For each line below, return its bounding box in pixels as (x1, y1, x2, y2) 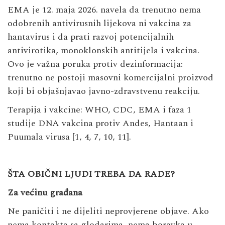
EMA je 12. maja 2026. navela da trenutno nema (8, 3, 201, 17)
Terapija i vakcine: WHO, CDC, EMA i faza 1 (8, 102, 191, 117)
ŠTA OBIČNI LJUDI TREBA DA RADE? (8, 167, 175, 181)
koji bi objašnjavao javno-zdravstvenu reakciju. (8, 84, 200, 98)
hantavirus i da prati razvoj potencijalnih (8, 30, 174, 44)
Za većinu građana (8, 185, 82, 199)
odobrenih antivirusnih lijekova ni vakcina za (8, 16, 191, 30)
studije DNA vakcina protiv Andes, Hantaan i (8, 116, 193, 130)
